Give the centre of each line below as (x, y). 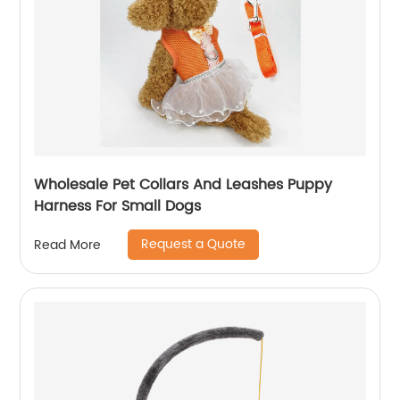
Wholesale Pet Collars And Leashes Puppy (183, 185)
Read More (68, 245)
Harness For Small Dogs (118, 206)
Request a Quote (194, 244)
